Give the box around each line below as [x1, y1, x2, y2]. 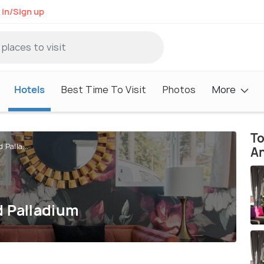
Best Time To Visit [61, 82, 146, 96]
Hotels [14, 82, 45, 96]
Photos [163, 82, 196, 96]
